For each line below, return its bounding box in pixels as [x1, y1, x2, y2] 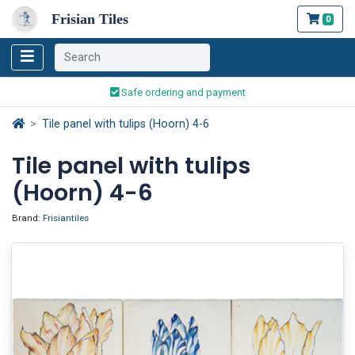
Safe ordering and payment [118, 85, 246, 97]
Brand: [12, 212, 43, 223]
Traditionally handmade [127, 56, 237, 69]
